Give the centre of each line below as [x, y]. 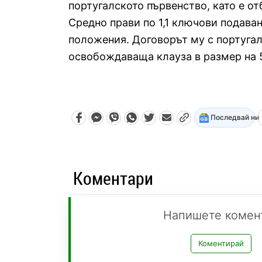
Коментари [113, 178]
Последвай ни [234, 118]
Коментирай [221, 243]
